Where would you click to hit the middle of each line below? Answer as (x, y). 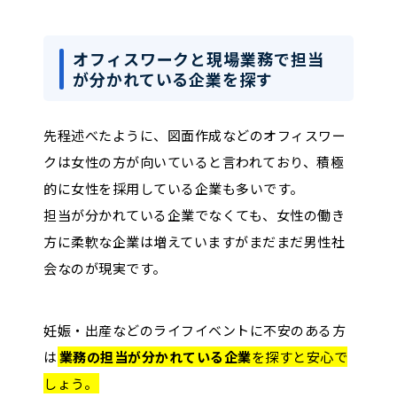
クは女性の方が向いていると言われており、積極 (194, 161)
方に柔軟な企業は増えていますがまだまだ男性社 (194, 241)
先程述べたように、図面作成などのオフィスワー (195, 135)
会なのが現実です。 (105, 268)
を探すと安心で (299, 356)
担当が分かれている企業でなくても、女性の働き (194, 214)
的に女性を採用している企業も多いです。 (174, 188)
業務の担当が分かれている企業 (155, 356)
